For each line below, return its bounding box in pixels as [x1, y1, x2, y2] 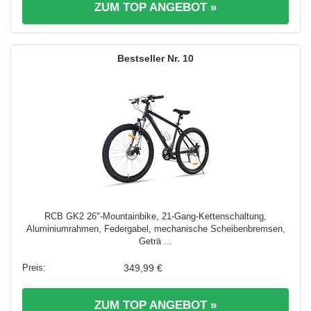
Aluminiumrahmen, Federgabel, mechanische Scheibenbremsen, [26, 224, 285, 235]
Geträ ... [139, 236, 172, 247]
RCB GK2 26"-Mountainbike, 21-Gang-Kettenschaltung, [44, 211, 267, 222]
